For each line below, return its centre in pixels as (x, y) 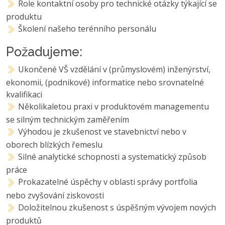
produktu (24, 17)
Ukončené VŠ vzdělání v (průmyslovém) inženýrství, (115, 69)
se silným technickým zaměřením (68, 119)
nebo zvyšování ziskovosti (55, 195)
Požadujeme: (44, 51)
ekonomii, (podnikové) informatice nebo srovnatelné (105, 82)
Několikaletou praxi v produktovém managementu (114, 106)
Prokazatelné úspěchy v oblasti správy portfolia (108, 182)
